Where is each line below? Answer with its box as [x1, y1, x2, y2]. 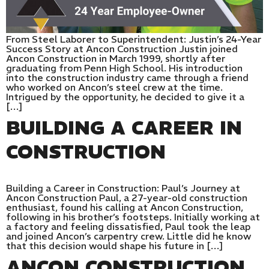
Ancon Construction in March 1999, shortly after [6, 52, 225, 65]
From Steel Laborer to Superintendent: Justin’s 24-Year [6, 33, 261, 46]
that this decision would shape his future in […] [6, 240, 223, 252]
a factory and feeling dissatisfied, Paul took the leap [6, 220, 250, 233]
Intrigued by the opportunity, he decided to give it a [6, 91, 244, 103]
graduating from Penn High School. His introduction [6, 62, 243, 74]
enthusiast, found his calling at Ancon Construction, [6, 201, 243, 214]
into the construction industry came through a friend [6, 71, 249, 84]
